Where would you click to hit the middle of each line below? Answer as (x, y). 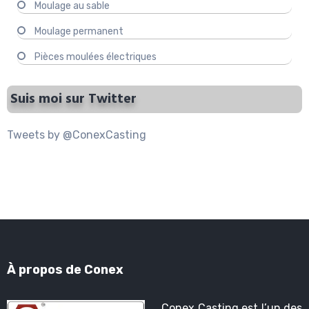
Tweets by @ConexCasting (77, 135)
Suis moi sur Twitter (73, 100)
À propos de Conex (65, 270)
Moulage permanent (79, 32)
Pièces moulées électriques (96, 57)
